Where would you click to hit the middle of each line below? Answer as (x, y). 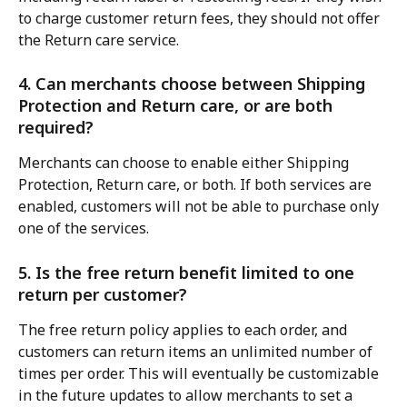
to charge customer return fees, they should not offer (201, 18)
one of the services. (84, 228)
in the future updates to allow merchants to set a (187, 395)
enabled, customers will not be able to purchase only (200, 207)
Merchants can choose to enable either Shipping (185, 163)
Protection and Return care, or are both (178, 106)
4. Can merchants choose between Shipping (194, 84)
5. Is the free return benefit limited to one (189, 272)
